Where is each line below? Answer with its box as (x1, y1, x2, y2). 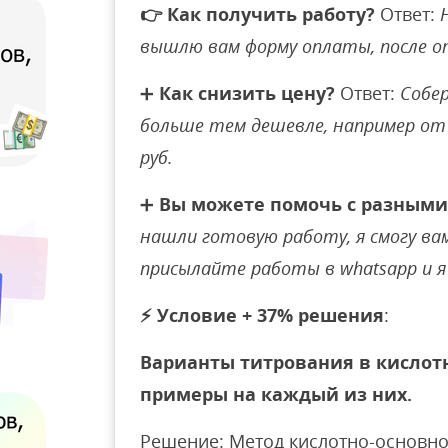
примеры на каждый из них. (140, 382, 412, 406)
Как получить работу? (167, 2, 375, 26)
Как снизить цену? (159, 81, 335, 105)
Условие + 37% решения (157, 303, 384, 327)
